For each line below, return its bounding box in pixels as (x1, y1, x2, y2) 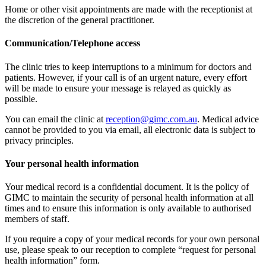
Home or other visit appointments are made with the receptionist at (5, 4, 252, 15)
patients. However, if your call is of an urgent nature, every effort (5, 72, 247, 83)
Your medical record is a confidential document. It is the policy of (5, 182, 249, 192)
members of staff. (5, 214, 69, 224)
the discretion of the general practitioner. (5, 15, 154, 26)
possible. (5, 93, 37, 104)
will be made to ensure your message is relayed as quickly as (5, 83, 231, 93)
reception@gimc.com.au (106, 113, 197, 124)
